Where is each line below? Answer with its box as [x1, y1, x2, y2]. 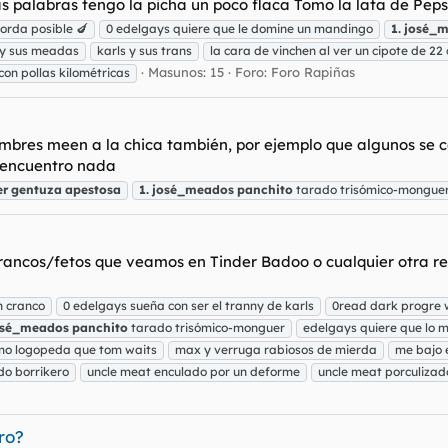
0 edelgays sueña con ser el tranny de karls [63, 298, 314, 314]
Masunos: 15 [148, 63, 224, 80]
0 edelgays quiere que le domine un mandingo [106, 20, 373, 36]
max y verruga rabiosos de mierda [175, 342, 377, 358]
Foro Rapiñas [271, 63, 355, 80]
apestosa [65, 181, 121, 197]
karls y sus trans [97, 42, 192, 58]
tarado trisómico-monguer [128, 320, 285, 336]
